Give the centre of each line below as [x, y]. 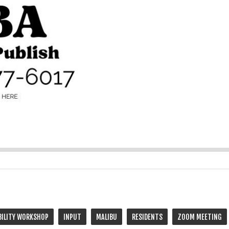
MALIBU [107, 217]
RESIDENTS [147, 217]
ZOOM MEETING [200, 217]
